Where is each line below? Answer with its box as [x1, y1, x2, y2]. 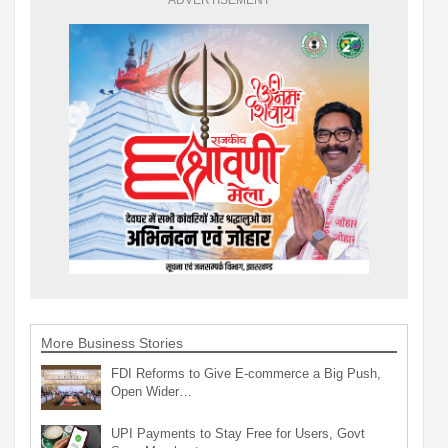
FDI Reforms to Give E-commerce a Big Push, [111, 365, 381, 381]
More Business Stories [41, 334, 183, 351]
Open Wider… [111, 383, 192, 399]
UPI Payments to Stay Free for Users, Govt [111, 425, 365, 441]
